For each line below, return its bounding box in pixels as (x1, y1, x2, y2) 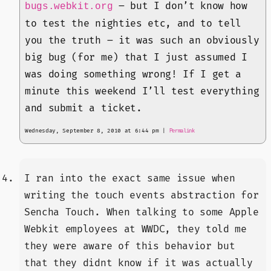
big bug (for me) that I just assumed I (25, 51, 247, 64)
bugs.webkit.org (25, 1, 113, 13)
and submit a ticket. (25, 102, 142, 115)
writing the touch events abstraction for (24, 189, 259, 202)
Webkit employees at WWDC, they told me (24, 223, 247, 236)
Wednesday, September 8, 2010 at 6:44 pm (25, 127, 159, 135)
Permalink (169, 128, 195, 135)
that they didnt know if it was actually (24, 257, 253, 270)
